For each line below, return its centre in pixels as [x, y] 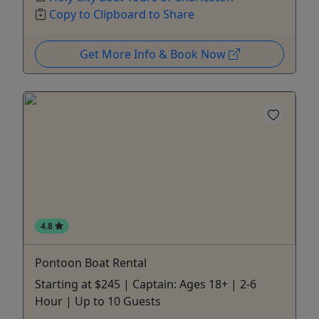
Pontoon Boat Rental [91, 262]
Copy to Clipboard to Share [122, 14]
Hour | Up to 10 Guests [98, 301]
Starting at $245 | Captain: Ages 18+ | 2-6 [146, 284]
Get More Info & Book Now [154, 54]
